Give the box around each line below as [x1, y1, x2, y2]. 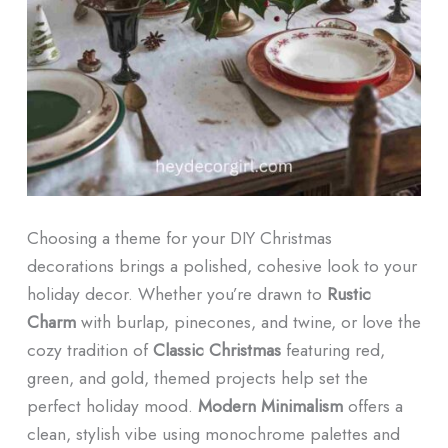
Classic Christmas [152, 336, 281, 362]
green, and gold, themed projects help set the [26, 364, 368, 390]
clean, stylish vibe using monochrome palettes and [26, 420, 400, 446]
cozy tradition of [26, 336, 153, 362]
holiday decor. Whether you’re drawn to [26, 280, 327, 306]
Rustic [326, 280, 371, 306]
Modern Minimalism [197, 392, 343, 418]
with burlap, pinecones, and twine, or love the [75, 308, 421, 334]
